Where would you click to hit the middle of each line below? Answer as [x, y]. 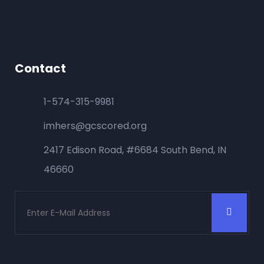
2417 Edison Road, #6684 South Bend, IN [135, 150]
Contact [40, 68]
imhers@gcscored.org [95, 126]
